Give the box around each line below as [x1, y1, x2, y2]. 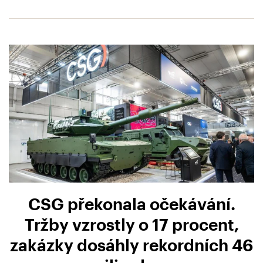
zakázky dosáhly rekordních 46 [10, 235, 253, 255]
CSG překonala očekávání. [28, 194, 235, 214]
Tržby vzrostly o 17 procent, [24, 214, 239, 235]
